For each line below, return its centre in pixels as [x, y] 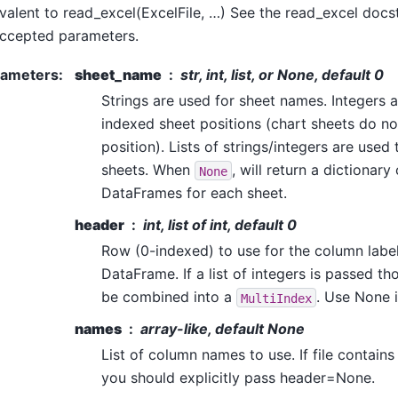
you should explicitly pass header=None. [238, 378]
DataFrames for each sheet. [194, 193]
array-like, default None [223, 329]
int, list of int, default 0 [220, 225]
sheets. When [148, 170]
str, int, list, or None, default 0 [282, 75]
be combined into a [169, 297]
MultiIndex [276, 298]
